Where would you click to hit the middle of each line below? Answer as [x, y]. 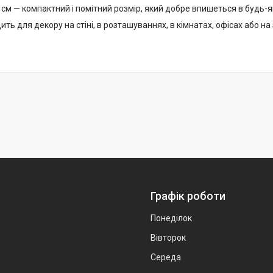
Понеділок [171, 218]
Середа [166, 257]
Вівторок [168, 238]
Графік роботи [188, 196]
